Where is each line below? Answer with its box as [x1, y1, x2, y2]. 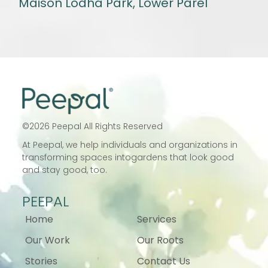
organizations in [169, 138, 238, 151]
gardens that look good [131, 151, 234, 163]
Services [137, 212, 176, 226]
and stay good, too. [22, 163, 108, 176]
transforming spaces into [22, 151, 132, 163]
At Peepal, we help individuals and [22, 138, 169, 151]
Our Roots [137, 233, 184, 247]
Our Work [25, 233, 71, 247]
